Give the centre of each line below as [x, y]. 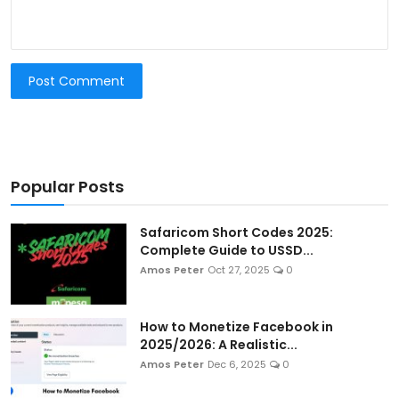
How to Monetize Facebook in [236, 327]
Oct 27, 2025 [239, 270]
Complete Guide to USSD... [227, 251]
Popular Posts [67, 187]
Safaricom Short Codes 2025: [236, 233]
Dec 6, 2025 [237, 365]
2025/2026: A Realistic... [219, 345]
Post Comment [77, 81]
